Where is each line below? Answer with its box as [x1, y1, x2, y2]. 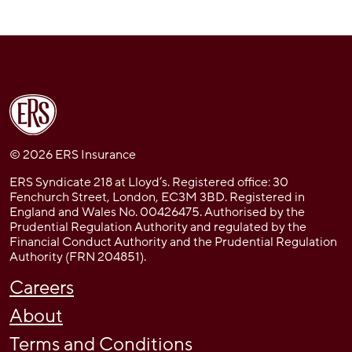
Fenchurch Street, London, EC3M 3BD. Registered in [9, 188, 305, 206]
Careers [9, 275, 74, 300]
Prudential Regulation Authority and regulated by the [9, 218, 306, 236]
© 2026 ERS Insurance [9, 145, 136, 163]
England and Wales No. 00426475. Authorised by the [9, 203, 305, 221]
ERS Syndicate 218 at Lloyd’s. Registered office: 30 [9, 173, 288, 191]
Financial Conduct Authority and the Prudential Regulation [9, 233, 337, 251]
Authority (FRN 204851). [9, 247, 146, 266]
